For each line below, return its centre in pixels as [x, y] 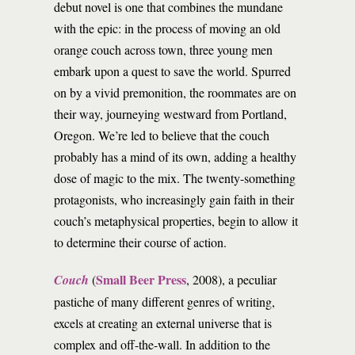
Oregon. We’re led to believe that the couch [162, 135]
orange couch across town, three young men [163, 50]
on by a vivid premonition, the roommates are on [175, 92]
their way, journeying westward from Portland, [170, 114]
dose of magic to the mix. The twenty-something [175, 178]
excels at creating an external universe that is [163, 323]
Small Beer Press [141, 279]
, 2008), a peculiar [231, 279]
